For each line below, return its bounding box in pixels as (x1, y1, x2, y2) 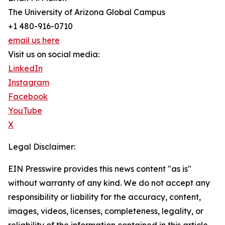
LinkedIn (8, 63, 43, 73)
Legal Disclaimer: (8, 142, 75, 152)
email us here (8, 35, 60, 45)
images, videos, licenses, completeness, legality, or (8, 206, 203, 216)
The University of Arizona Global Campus (8, 7, 165, 17)
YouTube (8, 105, 42, 116)
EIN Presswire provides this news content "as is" (8, 164, 191, 174)
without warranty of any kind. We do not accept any (8, 178, 210, 188)
